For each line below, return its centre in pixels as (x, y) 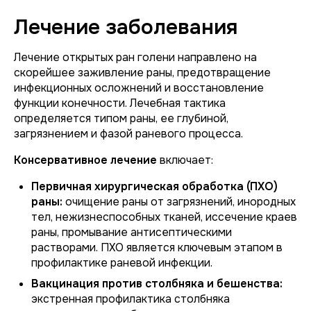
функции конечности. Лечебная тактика (120, 103)
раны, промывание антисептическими (132, 232)
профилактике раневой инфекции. (122, 263)
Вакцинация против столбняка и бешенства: (157, 284)
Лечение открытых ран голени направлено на (135, 57)
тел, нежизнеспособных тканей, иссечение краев (164, 217)
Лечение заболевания (126, 27)
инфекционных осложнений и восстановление (139, 88)
